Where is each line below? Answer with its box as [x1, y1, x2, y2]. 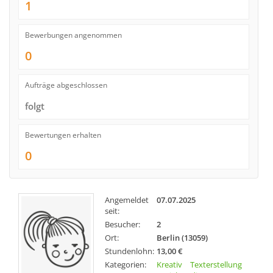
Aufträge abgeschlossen [25, 80, 107, 90]
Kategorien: [105, 259, 146, 270]
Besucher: [105, 219, 140, 230]
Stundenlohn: [105, 246, 154, 257]
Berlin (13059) [157, 232, 208, 243]
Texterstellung [190, 259, 242, 270]
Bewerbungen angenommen [25, 30, 122, 40]
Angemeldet [105, 194, 149, 205]
